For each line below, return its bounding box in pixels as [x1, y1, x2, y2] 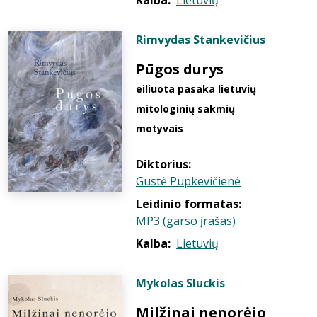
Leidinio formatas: [136, 196, 241, 212]
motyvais [136, 122, 183, 135]
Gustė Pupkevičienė [136, 173, 241, 189]
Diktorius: [136, 156, 191, 172]
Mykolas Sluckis [136, 275, 225, 291]
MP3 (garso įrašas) [136, 213, 236, 229]
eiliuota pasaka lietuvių [136, 82, 256, 96]
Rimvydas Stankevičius [136, 32, 265, 47]
